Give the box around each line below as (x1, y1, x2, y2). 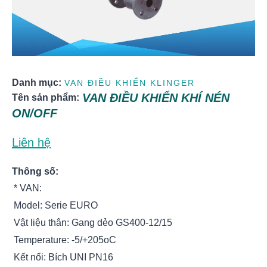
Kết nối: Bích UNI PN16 (14, 252, 113, 262)
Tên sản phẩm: (12, 92, 79, 103)
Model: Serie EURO (14, 200, 98, 210)
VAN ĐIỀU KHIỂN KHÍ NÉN (82, 91, 229, 104)
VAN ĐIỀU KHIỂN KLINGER (64, 78, 195, 88)
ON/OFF (12, 107, 57, 120)
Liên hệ (12, 136, 51, 149)
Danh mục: (12, 77, 61, 88)
